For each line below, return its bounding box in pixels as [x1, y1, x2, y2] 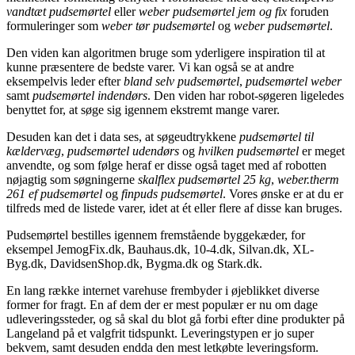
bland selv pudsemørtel [124, 74, 239, 88]
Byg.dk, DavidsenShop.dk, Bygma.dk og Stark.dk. [6, 256, 262, 270]
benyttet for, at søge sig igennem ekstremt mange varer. [6, 102, 280, 116]
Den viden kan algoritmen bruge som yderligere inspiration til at [6, 45, 325, 59]
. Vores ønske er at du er [223, 186, 343, 200]
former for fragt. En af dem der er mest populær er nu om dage [6, 297, 318, 311]
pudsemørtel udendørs [67, 143, 179, 158]
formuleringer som [6, 18, 101, 32]
